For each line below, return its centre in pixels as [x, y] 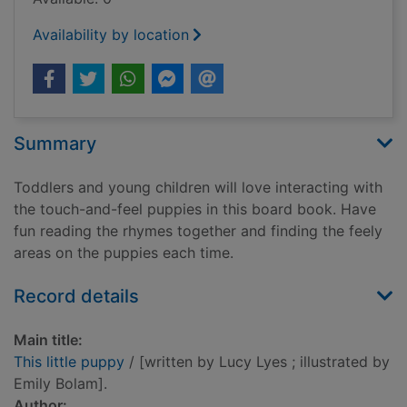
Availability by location [111, 35]
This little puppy [69, 362]
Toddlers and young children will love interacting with [198, 188]
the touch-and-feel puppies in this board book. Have [195, 209]
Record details [76, 297]
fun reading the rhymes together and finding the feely [198, 231]
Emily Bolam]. [60, 384]
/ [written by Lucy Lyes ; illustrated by [257, 362]
